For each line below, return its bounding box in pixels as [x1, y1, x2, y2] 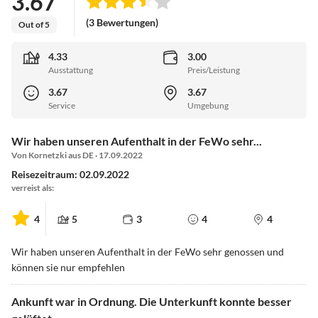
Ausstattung [48, 65, 93, 76]
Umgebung [187, 100, 229, 111]
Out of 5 [18, 18, 50, 30]
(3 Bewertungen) [86, 16, 158, 29]
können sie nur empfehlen [11, 261, 125, 274]
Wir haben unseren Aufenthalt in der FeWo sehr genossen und [11, 246, 284, 258]
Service [48, 100, 75, 111]
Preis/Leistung [187, 65, 240, 76]
